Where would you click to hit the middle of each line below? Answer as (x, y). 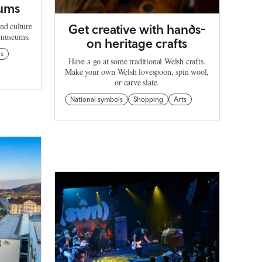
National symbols (96, 99)
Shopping (148, 99)
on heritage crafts (137, 43)
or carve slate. (137, 82)
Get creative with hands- (137, 29)
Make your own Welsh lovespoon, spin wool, (137, 71)
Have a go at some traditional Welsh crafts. (137, 61)
